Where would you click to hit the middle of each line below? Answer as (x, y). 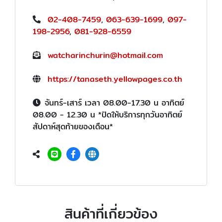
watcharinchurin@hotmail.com (105, 55)
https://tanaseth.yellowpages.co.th (115, 79)
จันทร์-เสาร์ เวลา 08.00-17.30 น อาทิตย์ (114, 103)
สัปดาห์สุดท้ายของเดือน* (73, 127)
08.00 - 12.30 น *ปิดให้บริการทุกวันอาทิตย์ (108, 115)
